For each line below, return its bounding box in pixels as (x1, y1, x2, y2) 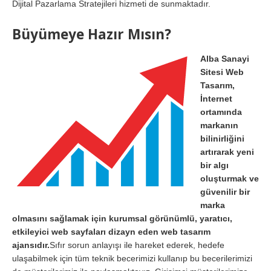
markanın (200, 120, 238, 130)
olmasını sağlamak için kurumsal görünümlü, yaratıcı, (12, 213, 232, 223)
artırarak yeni (200, 146, 254, 157)
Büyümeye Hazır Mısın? (12, 24, 171, 44)
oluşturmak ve (200, 173, 259, 183)
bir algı (200, 160, 229, 170)
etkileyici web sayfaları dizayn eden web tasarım (12, 226, 211, 237)
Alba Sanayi (200, 53, 249, 64)
